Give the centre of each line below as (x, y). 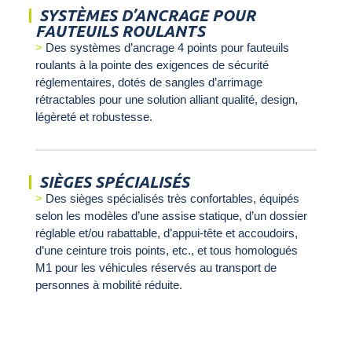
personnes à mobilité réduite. (108, 285)
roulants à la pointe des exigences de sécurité (152, 65)
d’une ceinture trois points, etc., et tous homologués (166, 251)
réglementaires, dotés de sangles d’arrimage (148, 82)
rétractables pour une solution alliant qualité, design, (166, 100)
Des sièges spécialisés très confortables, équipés (172, 199)
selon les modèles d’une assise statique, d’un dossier (171, 216)
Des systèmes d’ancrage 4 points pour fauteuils (167, 48)
